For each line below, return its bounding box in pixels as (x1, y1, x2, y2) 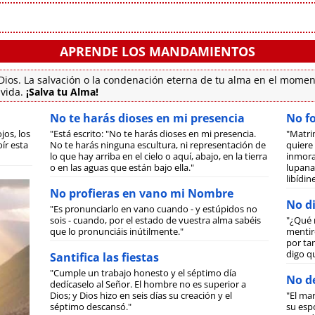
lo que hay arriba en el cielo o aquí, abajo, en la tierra (50, 149, 268, 162)
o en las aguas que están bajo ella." (50, 160, 195, 174)
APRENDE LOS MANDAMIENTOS (60, 42, 255, 60)
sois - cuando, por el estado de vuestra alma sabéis (50, 213, 262, 226)
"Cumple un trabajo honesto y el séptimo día (50, 266, 237, 279)
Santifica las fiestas (50, 249, 160, 265)
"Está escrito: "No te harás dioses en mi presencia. (50, 127, 257, 140)
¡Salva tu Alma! (26, 84, 98, 98)
